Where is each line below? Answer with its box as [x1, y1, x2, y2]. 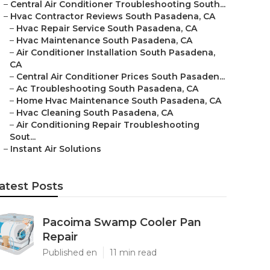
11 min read [110, 247, 157, 258]
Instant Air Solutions [10, 143, 101, 154]
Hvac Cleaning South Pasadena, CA [16, 107, 173, 118]
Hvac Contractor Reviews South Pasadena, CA [10, 11, 215, 22]
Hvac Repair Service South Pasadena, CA [16, 23, 197, 34]
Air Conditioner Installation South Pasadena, [16, 47, 215, 58]
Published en [42, 247, 97, 258]
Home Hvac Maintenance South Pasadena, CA [16, 95, 221, 106]
